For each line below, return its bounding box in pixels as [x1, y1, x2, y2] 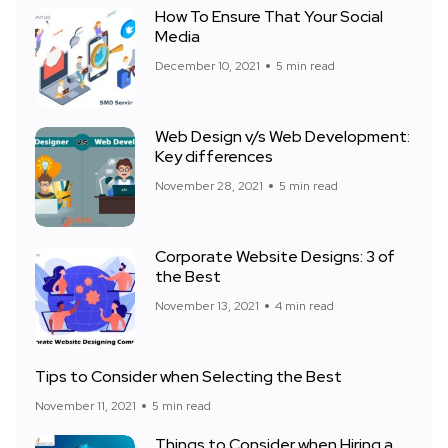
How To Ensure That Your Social [155, 6, 383, 28]
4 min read [275, 298, 334, 315]
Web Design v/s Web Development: [155, 126, 410, 148]
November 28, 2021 [155, 178, 263, 195]
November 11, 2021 [35, 398, 136, 415]
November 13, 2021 [155, 298, 259, 315]
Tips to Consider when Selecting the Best [35, 366, 342, 388]
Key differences [155, 146, 273, 168]
